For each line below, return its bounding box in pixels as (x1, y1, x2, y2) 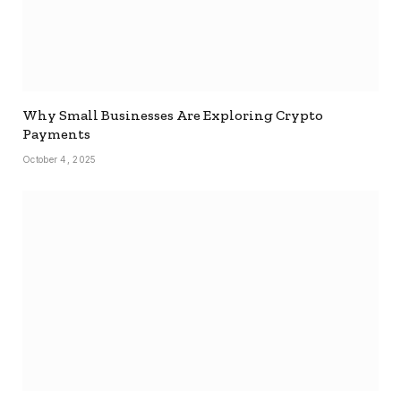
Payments (22, 125, 90, 143)
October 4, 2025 (22, 154, 97, 166)
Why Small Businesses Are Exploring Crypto (22, 107, 323, 124)
